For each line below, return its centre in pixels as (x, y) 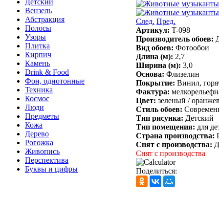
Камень (37, 63)
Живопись (42, 151)
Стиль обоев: (160, 109)
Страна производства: (176, 135)
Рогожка (39, 142)
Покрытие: (156, 83)
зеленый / (174, 100)
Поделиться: (156, 171)
